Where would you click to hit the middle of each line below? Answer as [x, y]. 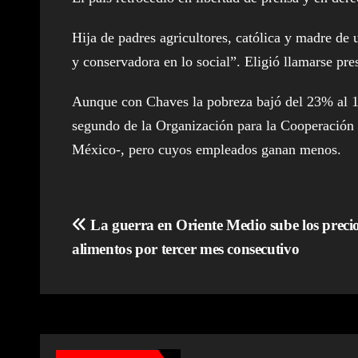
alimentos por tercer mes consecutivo [186, 249]
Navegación [130, 229]
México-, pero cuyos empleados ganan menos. [207, 149]
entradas [116, 292]
